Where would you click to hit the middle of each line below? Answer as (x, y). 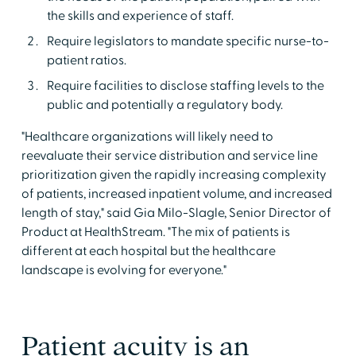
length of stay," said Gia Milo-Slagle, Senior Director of (176, 213)
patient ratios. (86, 61)
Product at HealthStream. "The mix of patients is (155, 232)
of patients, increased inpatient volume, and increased (176, 194)
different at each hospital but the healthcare (148, 252)
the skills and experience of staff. (140, 16)
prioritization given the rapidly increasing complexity (174, 175)
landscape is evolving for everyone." (124, 271)
